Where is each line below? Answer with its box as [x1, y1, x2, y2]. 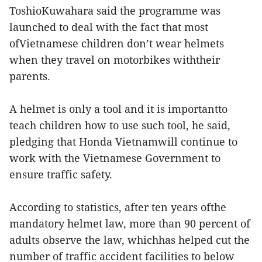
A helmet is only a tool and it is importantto [9, 102, 227, 116]
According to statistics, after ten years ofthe [9, 200, 226, 215]
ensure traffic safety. [9, 167, 112, 182]
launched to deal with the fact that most [9, 20, 208, 35]
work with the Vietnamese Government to [9, 151, 220, 166]
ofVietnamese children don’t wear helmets [9, 36, 224, 51]
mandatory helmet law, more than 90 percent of [9, 216, 250, 231]
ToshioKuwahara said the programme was [9, 4, 220, 18]
